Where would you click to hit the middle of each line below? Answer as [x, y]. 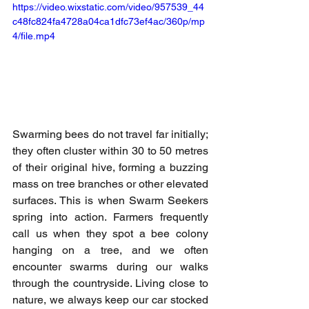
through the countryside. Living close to [110, 283]
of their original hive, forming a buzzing [110, 168]
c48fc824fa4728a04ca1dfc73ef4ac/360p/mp [109, 21]
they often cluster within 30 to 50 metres [110, 151]
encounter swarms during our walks [110, 267]
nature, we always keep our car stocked [110, 300]
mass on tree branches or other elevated [110, 184]
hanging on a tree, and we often [110, 250]
